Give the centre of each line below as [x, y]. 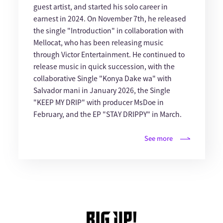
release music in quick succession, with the [104, 66]
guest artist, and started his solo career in [100, 7]
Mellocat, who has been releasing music [98, 43]
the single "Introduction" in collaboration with [108, 31]
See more [158, 138]
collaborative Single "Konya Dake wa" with [102, 78]
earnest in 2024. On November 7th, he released [110, 19]
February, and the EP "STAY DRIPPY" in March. [107, 114]
